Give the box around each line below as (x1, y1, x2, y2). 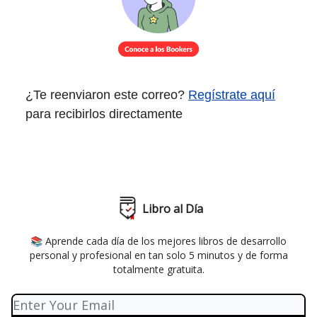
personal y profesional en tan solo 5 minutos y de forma (29, 248, 288, 262)
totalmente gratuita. (113, 263, 204, 276)
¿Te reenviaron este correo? (25, 87, 188, 102)
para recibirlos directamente (25, 106, 183, 121)
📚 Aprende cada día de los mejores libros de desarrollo (30, 234, 287, 248)
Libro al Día (142, 201, 203, 217)
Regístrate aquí (188, 87, 275, 102)
